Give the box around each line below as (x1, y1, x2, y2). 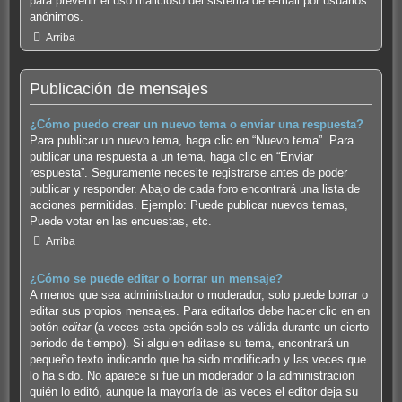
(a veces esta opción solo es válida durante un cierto (90, 320, 369, 335)
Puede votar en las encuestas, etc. (29, 214, 212, 228)
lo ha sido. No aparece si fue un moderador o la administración (29, 369, 354, 383)
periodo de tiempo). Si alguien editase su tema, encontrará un (29, 336, 349, 351)
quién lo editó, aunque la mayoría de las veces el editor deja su (29, 385, 358, 399)
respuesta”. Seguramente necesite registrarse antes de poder (29, 165, 347, 179)
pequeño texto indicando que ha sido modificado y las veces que (29, 353, 366, 367)
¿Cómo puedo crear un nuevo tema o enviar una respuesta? (29, 117, 363, 131)
